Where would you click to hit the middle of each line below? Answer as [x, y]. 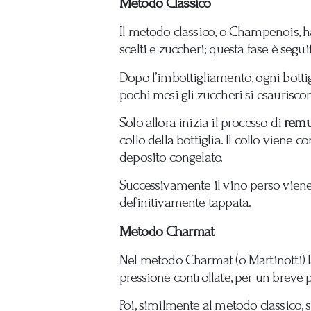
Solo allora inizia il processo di [202, 122]
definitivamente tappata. [185, 203]
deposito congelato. [171, 157]
